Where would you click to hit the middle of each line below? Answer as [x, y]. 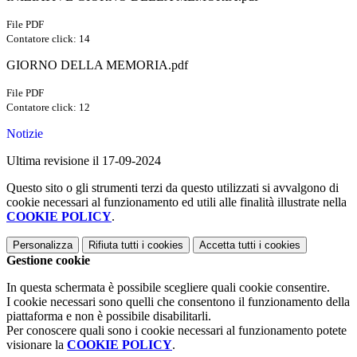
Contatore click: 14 [48, 39]
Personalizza [43, 245]
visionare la [37, 345]
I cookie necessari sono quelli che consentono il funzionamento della [178, 302]
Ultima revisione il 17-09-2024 [84, 161]
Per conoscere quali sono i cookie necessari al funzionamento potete [177, 331]
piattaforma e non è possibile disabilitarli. [109, 316]
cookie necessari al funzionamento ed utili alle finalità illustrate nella [177, 202]
